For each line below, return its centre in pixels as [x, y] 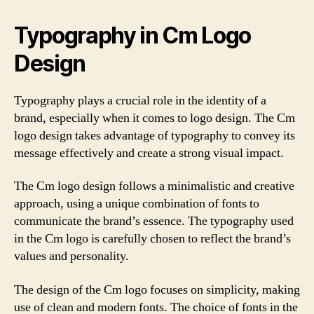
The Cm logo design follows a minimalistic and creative [154, 186]
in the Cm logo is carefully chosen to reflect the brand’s [152, 239]
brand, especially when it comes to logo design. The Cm [155, 118]
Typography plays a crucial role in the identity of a [140, 100]
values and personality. [71, 256]
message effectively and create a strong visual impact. [149, 153]
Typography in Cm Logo [133, 35]
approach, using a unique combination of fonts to [137, 204]
